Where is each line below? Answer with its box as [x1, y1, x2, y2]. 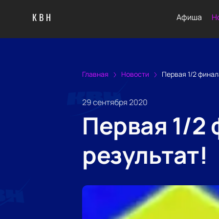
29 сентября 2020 [82, 96, 148, 108]
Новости [121, 69, 149, 79]
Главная [82, 69, 109, 79]
